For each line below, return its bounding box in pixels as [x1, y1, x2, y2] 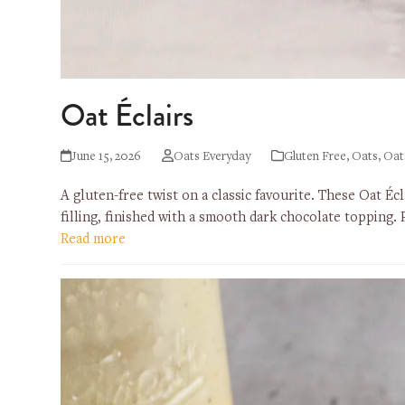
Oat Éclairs [61, 92, 201, 137]
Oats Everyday [173, 150, 250, 164]
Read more [61, 231, 127, 247]
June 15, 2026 [71, 150, 142, 164]
